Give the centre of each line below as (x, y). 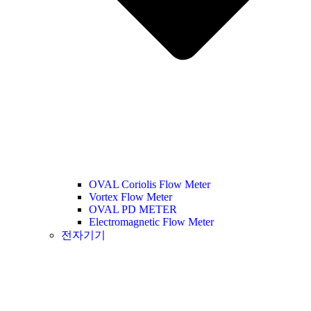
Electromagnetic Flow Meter (151, 221)
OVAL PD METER (133, 209)
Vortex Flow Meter (131, 196)
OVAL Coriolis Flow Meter (150, 184)
